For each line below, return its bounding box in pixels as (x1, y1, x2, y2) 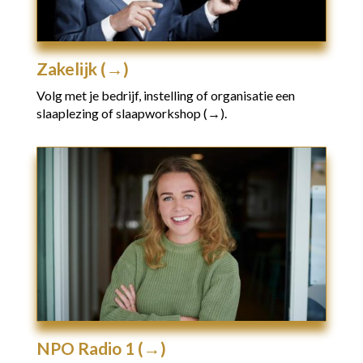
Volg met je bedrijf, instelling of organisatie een (36, 88, 295, 104)
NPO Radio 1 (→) (36, 338, 166, 359)
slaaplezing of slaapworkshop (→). (36, 105, 227, 122)
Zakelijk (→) (36, 58, 129, 79)
